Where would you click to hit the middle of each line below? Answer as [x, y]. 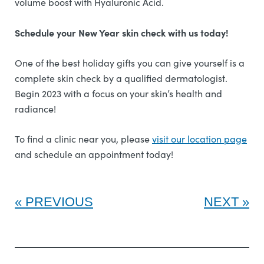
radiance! [37, 109]
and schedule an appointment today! [95, 154]
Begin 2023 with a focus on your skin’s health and [118, 93]
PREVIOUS [59, 202]
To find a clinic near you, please [83, 139]
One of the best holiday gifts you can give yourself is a [130, 63]
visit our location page [199, 139]
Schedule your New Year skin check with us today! [123, 32]
